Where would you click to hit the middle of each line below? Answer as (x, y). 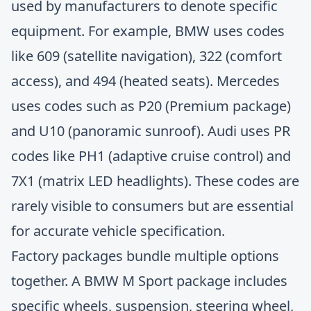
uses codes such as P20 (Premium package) (151, 106)
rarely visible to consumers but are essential (152, 206)
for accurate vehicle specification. (118, 231)
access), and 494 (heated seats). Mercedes (145, 81)
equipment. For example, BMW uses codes (148, 31)
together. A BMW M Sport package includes (149, 281)
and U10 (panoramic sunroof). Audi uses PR (151, 131)
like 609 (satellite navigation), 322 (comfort (146, 56)
